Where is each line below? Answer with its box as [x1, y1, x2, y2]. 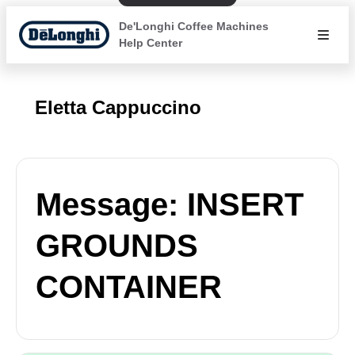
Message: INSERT [36, 187, 303, 222]
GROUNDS [36, 228, 198, 263]
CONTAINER [36, 269, 222, 304]
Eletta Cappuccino [35, 97, 201, 118]
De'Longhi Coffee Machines [118, 20, 269, 32]
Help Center [118, 36, 182, 49]
